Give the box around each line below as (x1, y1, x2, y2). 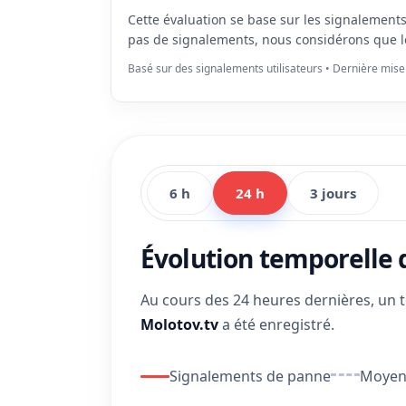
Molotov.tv (140, 314, 218, 334)
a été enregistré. (218, 314, 334, 334)
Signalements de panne (169, 366, 331, 386)
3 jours (310, 184, 356, 202)
